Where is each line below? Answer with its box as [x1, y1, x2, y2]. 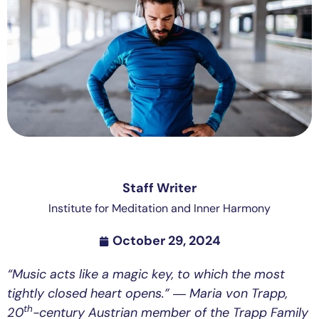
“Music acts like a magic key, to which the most [7, 266, 285, 283]
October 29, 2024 [112, 232, 221, 250]
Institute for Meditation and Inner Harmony [48, 201, 271, 216]
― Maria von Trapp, [173, 285, 288, 303]
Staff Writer [122, 179, 197, 197]
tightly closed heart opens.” [7, 285, 169, 303]
